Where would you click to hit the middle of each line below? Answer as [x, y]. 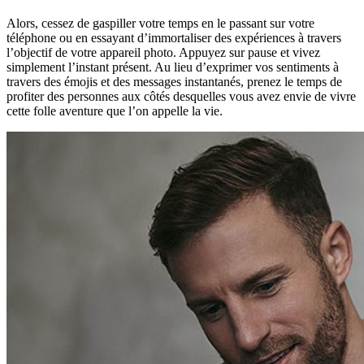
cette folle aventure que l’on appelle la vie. [115, 110]
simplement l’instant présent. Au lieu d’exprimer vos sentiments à [173, 67]
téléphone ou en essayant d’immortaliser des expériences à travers [174, 37]
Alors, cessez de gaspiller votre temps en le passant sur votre [160, 23]
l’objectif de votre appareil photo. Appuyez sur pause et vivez [163, 52]
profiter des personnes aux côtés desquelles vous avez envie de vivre [181, 96]
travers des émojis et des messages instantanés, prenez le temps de [174, 81]
